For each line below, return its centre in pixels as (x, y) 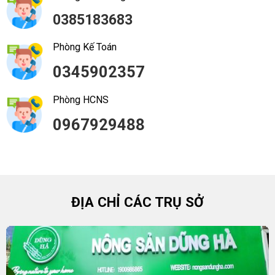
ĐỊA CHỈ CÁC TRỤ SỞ (137, 202)
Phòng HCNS (81, 99)
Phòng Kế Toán (85, 47)
